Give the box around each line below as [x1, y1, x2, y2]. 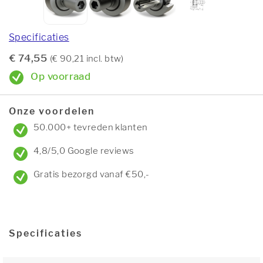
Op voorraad [28, 70, 91, 82]
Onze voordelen [9, 106, 95, 117]
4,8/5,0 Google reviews [33, 146, 134, 156]
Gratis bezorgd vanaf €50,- [33, 169, 150, 180]
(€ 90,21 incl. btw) [49, 53, 124, 64]
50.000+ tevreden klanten [33, 122, 148, 133]
